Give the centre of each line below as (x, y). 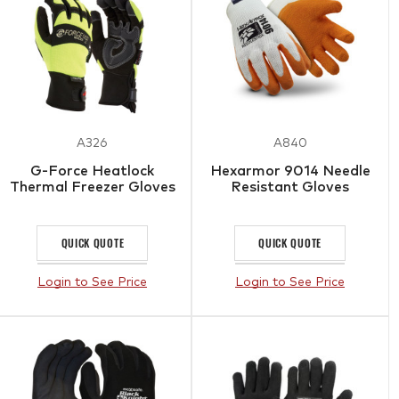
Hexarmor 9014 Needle (290, 171)
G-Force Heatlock (93, 171)
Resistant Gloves (290, 187)
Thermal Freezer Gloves (92, 187)
